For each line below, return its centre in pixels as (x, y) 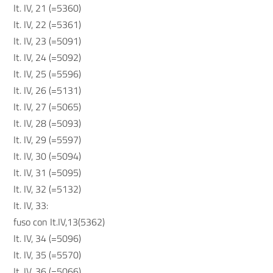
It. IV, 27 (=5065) (48, 107)
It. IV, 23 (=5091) (48, 41)
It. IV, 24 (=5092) (48, 57)
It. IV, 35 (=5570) (48, 255)
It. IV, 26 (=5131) (48, 90)
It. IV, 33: (31, 205)
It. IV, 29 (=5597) (48, 140)
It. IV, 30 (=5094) (48, 156)
